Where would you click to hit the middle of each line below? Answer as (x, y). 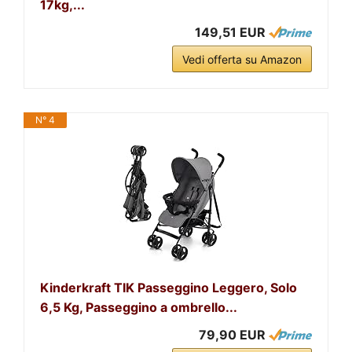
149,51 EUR (230, 32)
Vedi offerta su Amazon (242, 59)
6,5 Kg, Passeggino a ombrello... (139, 307)
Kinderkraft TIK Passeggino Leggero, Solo (169, 287)
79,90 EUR (232, 334)
